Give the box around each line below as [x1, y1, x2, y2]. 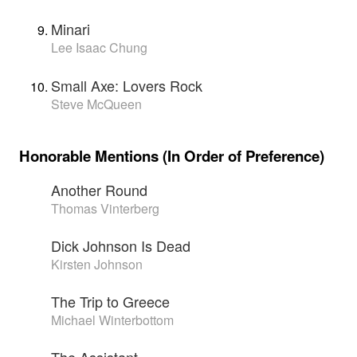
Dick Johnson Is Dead [51, 235, 190, 257]
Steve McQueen [51, 95, 142, 114]
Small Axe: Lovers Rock [51, 75, 202, 96]
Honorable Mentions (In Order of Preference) [19, 144, 324, 167]
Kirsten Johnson [51, 255, 143, 274]
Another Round [51, 179, 147, 201]
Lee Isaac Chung [51, 38, 147, 57]
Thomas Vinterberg [51, 199, 159, 218]
